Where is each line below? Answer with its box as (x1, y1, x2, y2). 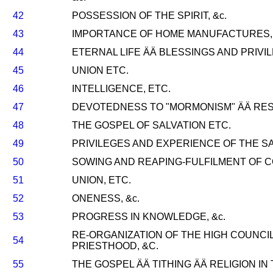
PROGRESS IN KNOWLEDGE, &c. (72, 211, 225, 222)
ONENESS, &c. (72, 193, 140, 204)
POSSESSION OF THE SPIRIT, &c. (72, 10, 227, 21)
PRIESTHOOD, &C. (72, 241, 158, 251)
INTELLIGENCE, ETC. (72, 83, 171, 94)
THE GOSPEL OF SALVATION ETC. (72, 120, 231, 130)
